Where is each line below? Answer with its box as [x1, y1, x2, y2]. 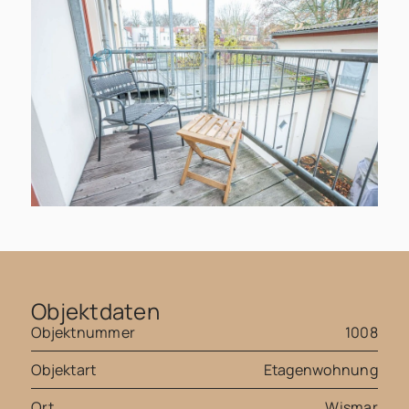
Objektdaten [31, 295, 160, 326]
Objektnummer [31, 322, 136, 343]
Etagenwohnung [263, 360, 378, 381]
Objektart [31, 360, 97, 381]
